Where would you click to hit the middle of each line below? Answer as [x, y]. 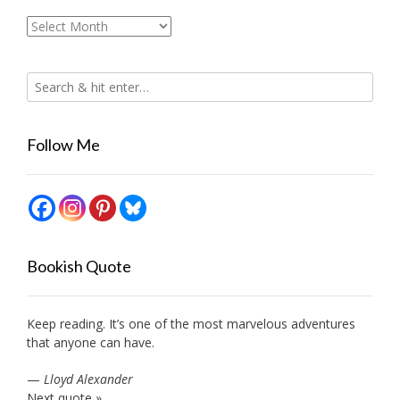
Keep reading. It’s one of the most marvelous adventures [191, 324]
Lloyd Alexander [88, 379]
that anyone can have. [91, 343]
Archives [51, 26]
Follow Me [63, 145]
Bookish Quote [79, 267]
